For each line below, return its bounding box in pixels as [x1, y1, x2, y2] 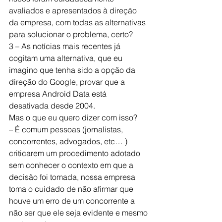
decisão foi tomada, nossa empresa [9, 172, 137, 182]
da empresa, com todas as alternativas [9, 17, 148, 27]
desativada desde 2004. [9, 101, 95, 111]
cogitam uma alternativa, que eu [9, 53, 124, 63]
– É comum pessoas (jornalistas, [9, 124, 125, 134]
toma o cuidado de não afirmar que [9, 184, 135, 194]
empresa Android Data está [9, 89, 109, 99]
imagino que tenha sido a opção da [9, 65, 137, 75]
